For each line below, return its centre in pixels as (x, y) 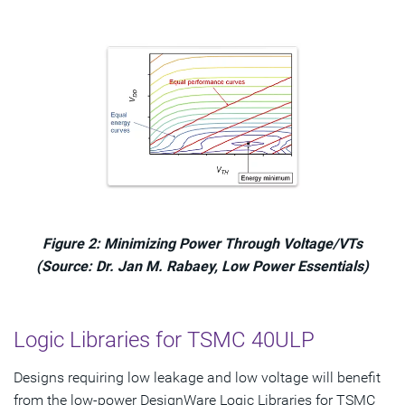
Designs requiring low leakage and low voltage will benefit (197, 378)
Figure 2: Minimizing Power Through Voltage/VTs (202, 244)
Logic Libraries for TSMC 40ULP (164, 340)
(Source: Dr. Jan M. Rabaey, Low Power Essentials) (202, 267)
